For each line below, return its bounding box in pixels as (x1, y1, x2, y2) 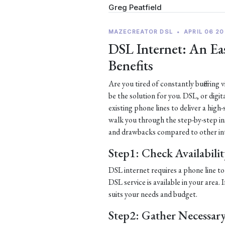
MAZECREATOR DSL (108, 28, 173, 35)
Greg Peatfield (108, 3, 162, 12)
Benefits (108, 56, 153, 74)
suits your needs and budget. (108, 189, 197, 199)
